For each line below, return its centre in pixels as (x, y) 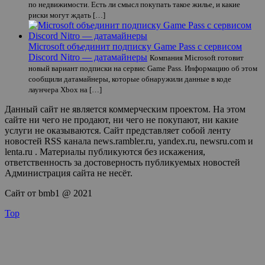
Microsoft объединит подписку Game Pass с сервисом (135, 46)
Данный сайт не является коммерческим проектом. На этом (125, 109)
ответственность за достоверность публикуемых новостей (122, 162)
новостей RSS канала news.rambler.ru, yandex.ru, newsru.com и (129, 141)
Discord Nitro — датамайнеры (88, 57)
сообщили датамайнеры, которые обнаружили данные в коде (130, 79)
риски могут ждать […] (67, 15)
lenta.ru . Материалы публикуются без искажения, (105, 151)
